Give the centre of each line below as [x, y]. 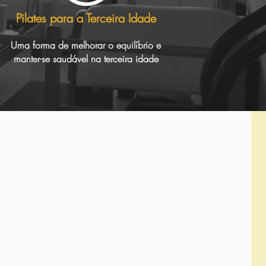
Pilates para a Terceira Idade [86, 18]
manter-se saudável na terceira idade [86, 59]
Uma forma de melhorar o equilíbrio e [86, 45]
